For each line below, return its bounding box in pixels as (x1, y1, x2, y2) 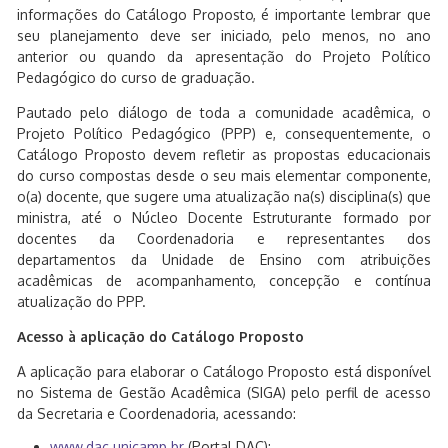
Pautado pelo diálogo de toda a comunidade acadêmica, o (17, 104, 431, 121)
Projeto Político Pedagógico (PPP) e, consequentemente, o (17, 125, 431, 142)
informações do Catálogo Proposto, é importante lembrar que (17, 6, 431, 23)
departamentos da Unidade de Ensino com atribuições (17, 251, 431, 268)
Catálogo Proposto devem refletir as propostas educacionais (17, 146, 431, 163)
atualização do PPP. (17, 293, 146, 310)
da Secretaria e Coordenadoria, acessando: (17, 405, 296, 422)
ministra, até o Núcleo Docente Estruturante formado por (17, 209, 431, 226)
